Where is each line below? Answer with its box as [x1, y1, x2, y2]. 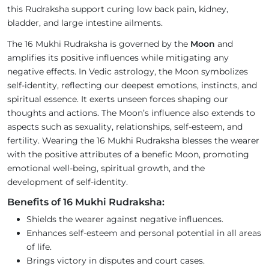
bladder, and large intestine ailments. [7, 17, 163, 29]
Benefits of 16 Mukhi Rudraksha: [7, 196, 165, 208]
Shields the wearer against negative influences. [26, 214, 223, 225]
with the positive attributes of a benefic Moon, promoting [7, 149, 249, 160]
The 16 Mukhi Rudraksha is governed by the [7, 38, 190, 50]
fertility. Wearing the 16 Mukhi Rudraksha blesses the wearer [7, 135, 259, 147]
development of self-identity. [7, 177, 128, 188]
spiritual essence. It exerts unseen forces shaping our [7, 94, 228, 105]
